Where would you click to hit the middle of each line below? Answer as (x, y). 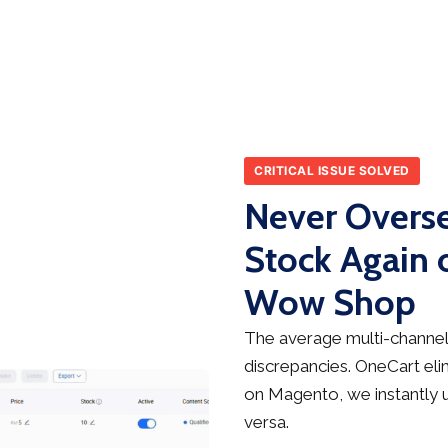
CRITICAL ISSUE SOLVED (332, 171)
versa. (266, 422)
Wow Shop (330, 302)
